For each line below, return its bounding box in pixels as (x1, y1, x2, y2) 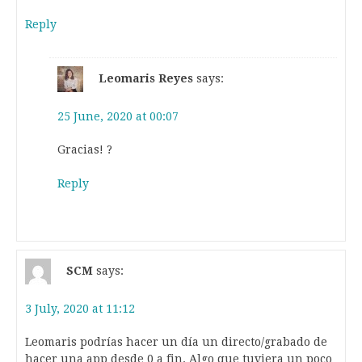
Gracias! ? (57, 142, 112, 156)
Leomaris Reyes (99, 71, 193, 85)
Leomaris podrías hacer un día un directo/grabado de (25, 335, 327, 348)
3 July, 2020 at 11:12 (25, 301, 135, 315)
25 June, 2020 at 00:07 (57, 109, 179, 123)
